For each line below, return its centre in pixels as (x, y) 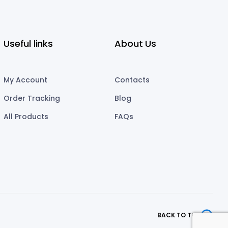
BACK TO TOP (179, 215)
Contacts (132, 80)
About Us (135, 44)
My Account (26, 80)
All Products (26, 117)
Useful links (28, 44)
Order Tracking (32, 98)
